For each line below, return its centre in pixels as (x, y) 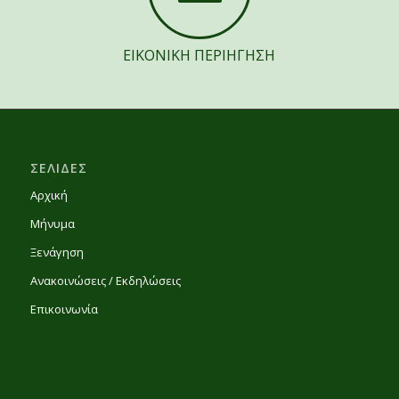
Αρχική (49, 195)
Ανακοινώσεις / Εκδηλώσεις (105, 280)
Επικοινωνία (64, 309)
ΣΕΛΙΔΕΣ (58, 167)
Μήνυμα (52, 223)
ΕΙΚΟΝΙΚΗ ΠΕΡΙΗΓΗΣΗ (199, 56)
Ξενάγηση (57, 252)
